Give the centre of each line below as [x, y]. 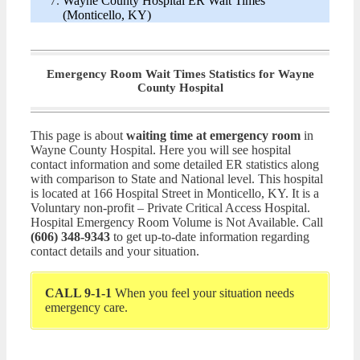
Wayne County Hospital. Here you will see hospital [161, 149]
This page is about [78, 135]
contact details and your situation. [115, 251]
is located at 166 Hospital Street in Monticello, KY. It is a [175, 193]
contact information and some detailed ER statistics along [175, 164]
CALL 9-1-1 [78, 292]
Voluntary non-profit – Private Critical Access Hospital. [170, 207]
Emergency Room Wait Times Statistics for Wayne [180, 74]
